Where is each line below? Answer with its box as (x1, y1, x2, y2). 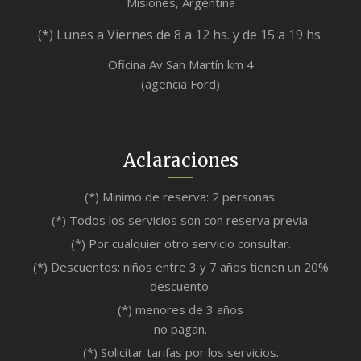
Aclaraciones (122, 149, 239, 172)
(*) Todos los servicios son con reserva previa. (51, 212, 310, 229)
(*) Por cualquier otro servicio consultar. (70, 235, 291, 252)
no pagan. (154, 321, 207, 338)
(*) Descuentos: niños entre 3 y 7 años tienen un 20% (32, 259, 329, 276)
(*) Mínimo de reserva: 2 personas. (84, 189, 277, 205)
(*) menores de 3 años (118, 301, 243, 318)
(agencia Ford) (141, 76, 220, 93)
